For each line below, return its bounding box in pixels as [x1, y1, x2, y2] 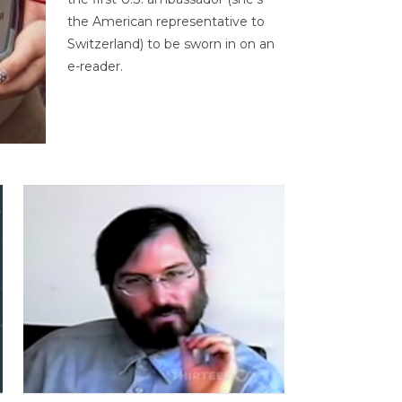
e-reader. [66, 58, 123, 75]
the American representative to [66, 13, 265, 31]
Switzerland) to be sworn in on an [66, 36, 275, 53]
